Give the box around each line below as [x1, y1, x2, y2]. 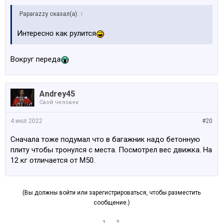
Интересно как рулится [17, 29, 96, 38]
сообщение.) [93, 199, 130, 207]
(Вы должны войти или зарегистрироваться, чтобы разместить [22, 189, 201, 197]
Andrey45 [39, 89, 75, 99]
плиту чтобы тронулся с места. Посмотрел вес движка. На [10, 145, 212, 155]
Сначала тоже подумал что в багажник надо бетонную [10, 135, 200, 144]
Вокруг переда [10, 55, 61, 64]
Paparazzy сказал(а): [19, 10, 80, 18]
